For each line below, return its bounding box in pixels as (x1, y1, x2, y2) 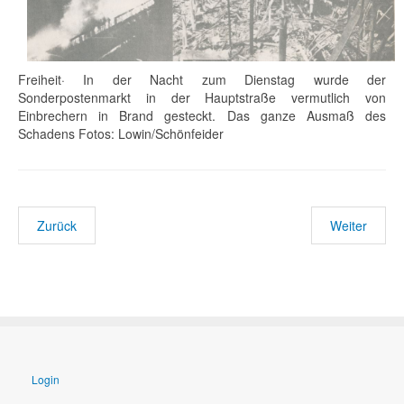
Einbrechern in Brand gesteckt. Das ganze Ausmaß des (18, 106, 386, 124)
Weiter (330, 216, 367, 234)
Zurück (37, 216, 77, 234)
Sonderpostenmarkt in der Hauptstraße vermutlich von (18, 87, 386, 106)
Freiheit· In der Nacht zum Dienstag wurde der (18, 69, 386, 88)
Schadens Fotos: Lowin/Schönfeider (18, 124, 224, 142)
